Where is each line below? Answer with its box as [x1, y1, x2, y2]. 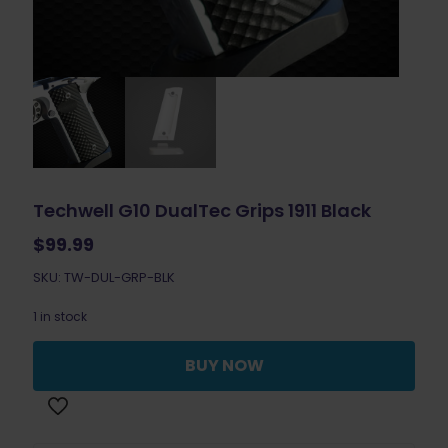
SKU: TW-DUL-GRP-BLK [33, 268, 175, 288]
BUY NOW [184, 354, 264, 378]
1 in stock [33, 308, 87, 326]
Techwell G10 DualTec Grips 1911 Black [33, 198, 371, 224]
